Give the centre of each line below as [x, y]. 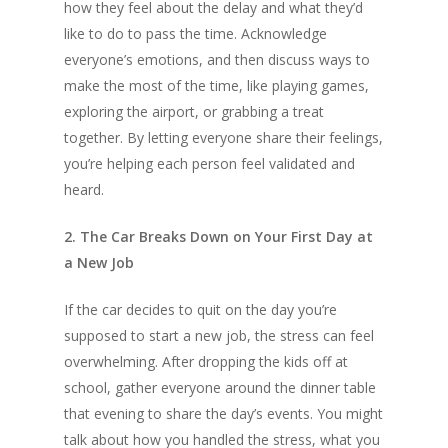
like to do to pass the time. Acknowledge [195, 33]
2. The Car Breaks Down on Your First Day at [218, 236]
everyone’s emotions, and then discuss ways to [217, 59]
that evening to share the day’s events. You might [223, 413]
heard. [84, 189]
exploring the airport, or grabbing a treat [194, 111]
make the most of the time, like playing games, [216, 85]
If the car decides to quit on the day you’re [200, 309]
